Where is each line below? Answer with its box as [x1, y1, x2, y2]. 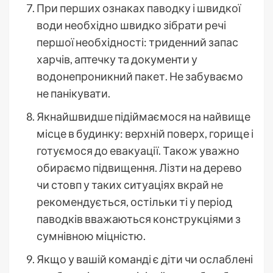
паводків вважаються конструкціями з [37, 211, 241, 225]
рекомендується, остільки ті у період [37, 194, 232, 208]
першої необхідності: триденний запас [37, 35, 238, 49]
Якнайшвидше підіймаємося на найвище [37, 109, 250, 123]
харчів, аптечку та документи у [37, 52, 197, 66]
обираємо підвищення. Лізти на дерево [37, 160, 242, 174]
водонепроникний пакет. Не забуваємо [37, 69, 243, 83]
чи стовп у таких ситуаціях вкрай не [37, 177, 223, 191]
